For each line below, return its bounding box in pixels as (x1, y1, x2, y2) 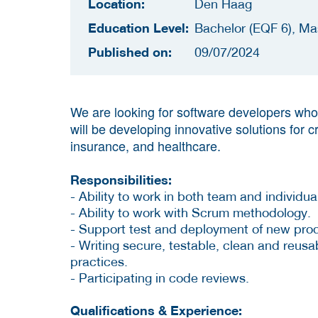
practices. (70, 253, 128, 269)
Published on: (88, 43, 172, 60)
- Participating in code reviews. (70, 270, 249, 285)
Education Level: (88, 19, 189, 35)
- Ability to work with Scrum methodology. (70, 204, 311, 220)
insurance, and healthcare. (70, 136, 221, 155)
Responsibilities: (70, 171, 172, 187)
